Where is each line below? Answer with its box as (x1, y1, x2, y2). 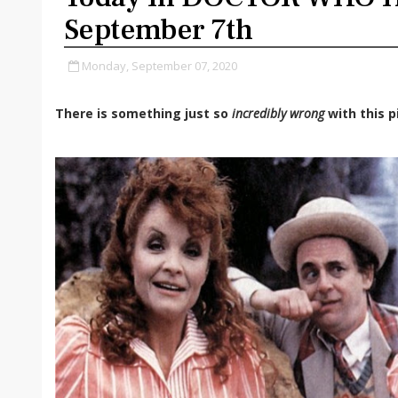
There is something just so (55, 105, 228, 122)
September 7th (64, 11, 253, 49)
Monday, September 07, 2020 (82, 58, 237, 74)
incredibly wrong (228, 105, 324, 122)
